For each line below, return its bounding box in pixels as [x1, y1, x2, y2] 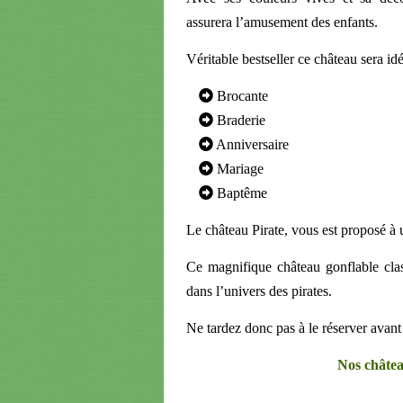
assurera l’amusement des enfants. [186, 13, 378, 30]
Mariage [213, 160, 264, 176]
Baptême [213, 184, 267, 201]
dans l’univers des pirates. [186, 282, 332, 299]
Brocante [213, 87, 268, 103]
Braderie [213, 112, 265, 128]
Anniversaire [213, 136, 289, 152]
